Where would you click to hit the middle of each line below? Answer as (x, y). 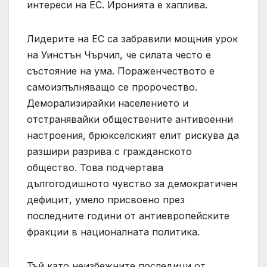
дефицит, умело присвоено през (106, 200)
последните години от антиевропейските (128, 216)
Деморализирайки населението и (108, 103)
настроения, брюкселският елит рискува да (133, 136)
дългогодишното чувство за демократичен (132, 184)
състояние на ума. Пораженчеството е (121, 71)
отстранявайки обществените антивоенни (130, 119)
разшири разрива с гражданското (109, 152)
